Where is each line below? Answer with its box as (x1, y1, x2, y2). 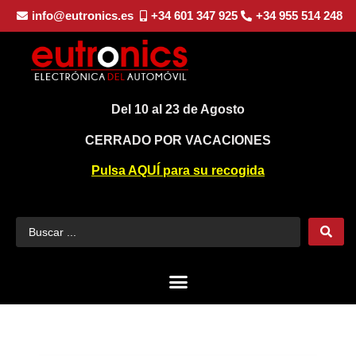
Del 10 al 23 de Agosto (111, 103, 245, 117)
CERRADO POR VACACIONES (85, 133, 271, 147)
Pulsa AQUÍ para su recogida (91, 164, 265, 178)
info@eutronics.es (31, 9, 133, 22)
